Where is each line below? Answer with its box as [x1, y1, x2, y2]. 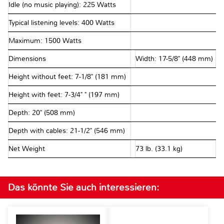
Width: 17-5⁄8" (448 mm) [135, 54, 213, 63]
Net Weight [8, 144, 47, 153]
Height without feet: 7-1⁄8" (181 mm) [8, 72, 126, 81]
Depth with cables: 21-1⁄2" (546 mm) [8, 126, 125, 135]
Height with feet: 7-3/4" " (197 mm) [8, 90, 119, 99]
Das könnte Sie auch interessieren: [8, 181, 159, 194]
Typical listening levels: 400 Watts [8, 18, 114, 27]
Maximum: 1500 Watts [8, 36, 81, 45]
